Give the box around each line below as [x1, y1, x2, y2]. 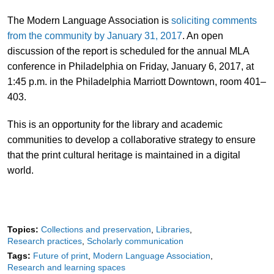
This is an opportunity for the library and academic [7, 119, 223, 130]
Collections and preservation [40, 224, 151, 234]
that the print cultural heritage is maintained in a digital [7, 149, 240, 160]
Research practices [7, 235, 82, 246]
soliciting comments [171, 15, 257, 26]
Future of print [32, 250, 88, 261]
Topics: [7, 224, 39, 234]
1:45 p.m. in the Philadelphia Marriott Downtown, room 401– [7, 76, 266, 87]
